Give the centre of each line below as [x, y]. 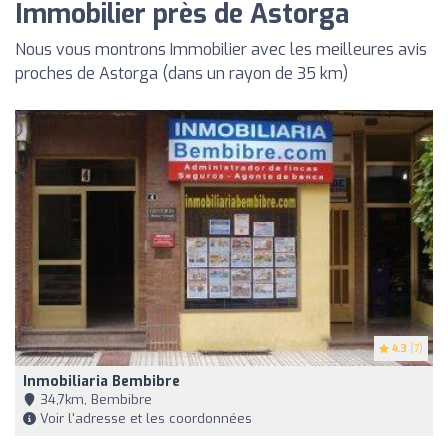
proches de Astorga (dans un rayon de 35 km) [181, 73]
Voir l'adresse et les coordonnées [144, 419]
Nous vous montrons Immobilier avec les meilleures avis [221, 49]
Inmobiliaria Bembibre [101, 382]
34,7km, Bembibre [94, 400]
